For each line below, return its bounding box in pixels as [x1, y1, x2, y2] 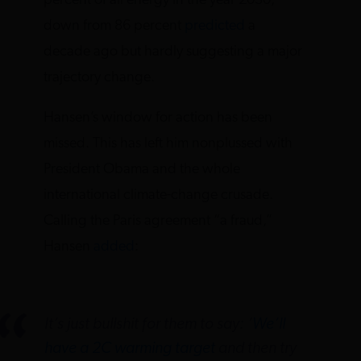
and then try [214, 340, 297, 357]
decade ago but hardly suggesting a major [44, 44, 303, 60]
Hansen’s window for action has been [44, 110, 273, 126]
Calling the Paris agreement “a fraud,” [44, 213, 273, 229]
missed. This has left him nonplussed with [44, 135, 293, 151]
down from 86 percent [44, 18, 185, 34]
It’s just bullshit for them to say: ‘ [44, 316, 252, 333]
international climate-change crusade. [44, 187, 274, 203]
